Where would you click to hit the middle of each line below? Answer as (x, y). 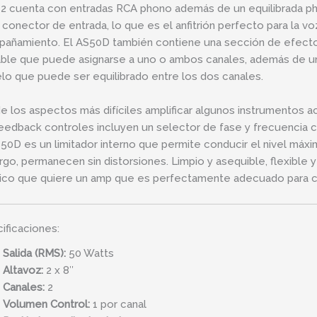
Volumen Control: (46, 304)
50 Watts (90, 253)
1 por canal (118, 304)
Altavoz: (23, 270)
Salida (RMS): (34, 253)
